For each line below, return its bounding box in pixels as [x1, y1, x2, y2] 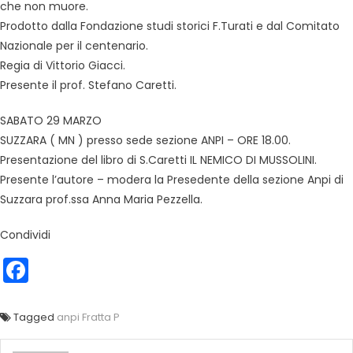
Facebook [28, 252, 148, 288]
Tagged [13, 310, 57, 325]
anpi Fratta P [57, 310, 120, 325]
